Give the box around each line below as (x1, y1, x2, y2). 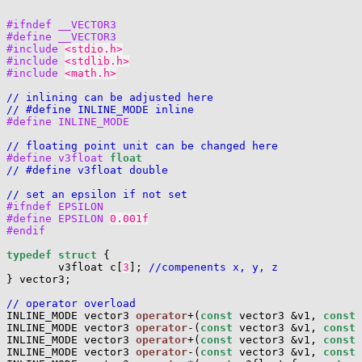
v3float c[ (6, 261, 123, 273)
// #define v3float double (6, 164, 168, 176)
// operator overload (6, 297, 136, 309)
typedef (6, 249, 52, 261)
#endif (6, 225, 45, 237)
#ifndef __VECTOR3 (6, 19, 116, 31)
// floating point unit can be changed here (6, 140, 278, 152)
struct (58, 249, 97, 261)
